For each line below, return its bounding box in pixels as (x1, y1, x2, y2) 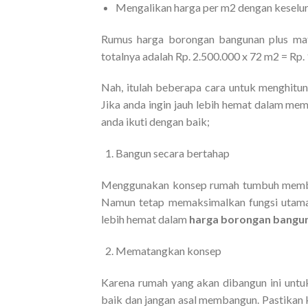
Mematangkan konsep (115, 243, 221, 257)
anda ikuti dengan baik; (101, 115, 210, 129)
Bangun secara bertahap (115, 146, 230, 160)
